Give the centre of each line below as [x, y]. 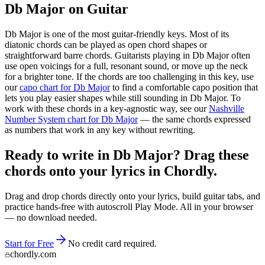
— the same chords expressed [195, 119]
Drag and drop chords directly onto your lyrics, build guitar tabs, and [132, 196]
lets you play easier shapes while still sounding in [97, 98]
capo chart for [46, 87]
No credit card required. [112, 243]
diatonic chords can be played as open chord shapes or [106, 44]
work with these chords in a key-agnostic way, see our [106, 108]
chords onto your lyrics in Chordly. [111, 171]
